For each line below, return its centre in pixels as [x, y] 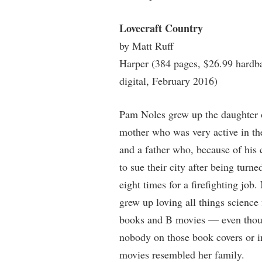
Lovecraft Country [161, 28]
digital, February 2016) [168, 81]
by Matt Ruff [146, 46]
